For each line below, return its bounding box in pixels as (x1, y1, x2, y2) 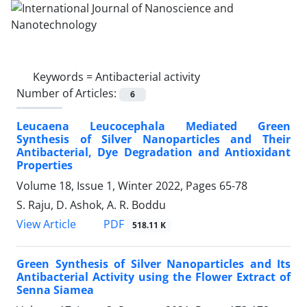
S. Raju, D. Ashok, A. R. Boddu (16, 197, 166, 213)
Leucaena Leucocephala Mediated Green (16, 119, 291, 134)
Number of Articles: (16, 86, 119, 101)
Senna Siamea (16, 282, 94, 298)
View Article (16, 217, 76, 232)
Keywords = (33, 69, 95, 84)
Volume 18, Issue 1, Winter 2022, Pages (16, 178, 219, 194)
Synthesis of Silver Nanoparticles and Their (16, 132, 291, 147)
